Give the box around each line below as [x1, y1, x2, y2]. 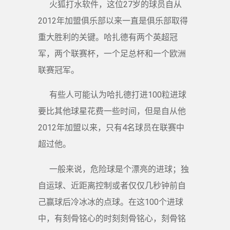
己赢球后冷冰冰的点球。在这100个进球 [38, 197, 183, 207]
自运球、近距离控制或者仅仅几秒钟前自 [38, 180, 186, 190]
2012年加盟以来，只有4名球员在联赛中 [38, 123, 184, 133]
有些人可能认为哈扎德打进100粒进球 [49, 90, 186, 100]
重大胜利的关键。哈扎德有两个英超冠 [38, 32, 178, 42]
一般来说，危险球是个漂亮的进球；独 [49, 164, 189, 174]
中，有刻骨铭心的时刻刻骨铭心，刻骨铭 [38, 213, 186, 223]
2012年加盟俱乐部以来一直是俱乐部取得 [38, 15, 188, 26]
